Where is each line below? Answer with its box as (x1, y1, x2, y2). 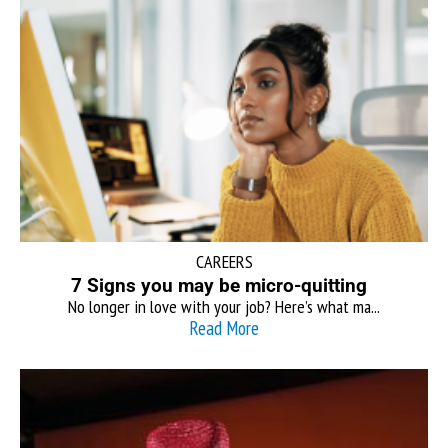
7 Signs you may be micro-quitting (71, 273, 377, 297)
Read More (189, 315, 259, 340)
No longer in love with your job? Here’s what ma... (68, 294, 380, 318)
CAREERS (195, 249, 253, 273)
